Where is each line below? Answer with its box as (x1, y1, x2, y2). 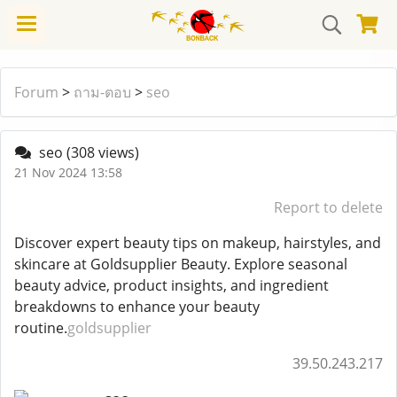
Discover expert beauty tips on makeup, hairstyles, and (14, 233, 381, 253)
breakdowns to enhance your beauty (14, 297, 260, 316)
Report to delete (274, 198, 383, 217)
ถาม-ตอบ (74, 82, 131, 102)
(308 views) (66, 143, 139, 162)
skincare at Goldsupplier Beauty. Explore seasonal (14, 254, 347, 274)
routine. (14, 318, 67, 338)
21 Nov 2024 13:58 (14, 164, 122, 181)
